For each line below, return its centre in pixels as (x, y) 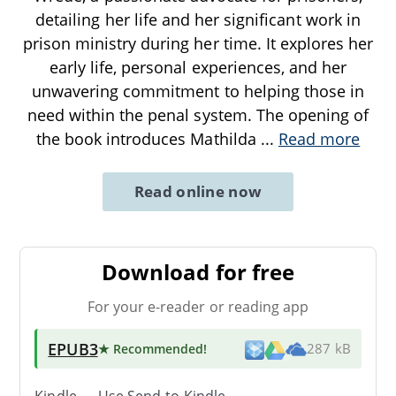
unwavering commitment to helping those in (198, 91)
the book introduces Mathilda (148, 138)
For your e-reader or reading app (198, 306)
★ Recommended (151, 348)
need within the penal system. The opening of (198, 114)
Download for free (198, 271)
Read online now (198, 191)
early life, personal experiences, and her (198, 67)
